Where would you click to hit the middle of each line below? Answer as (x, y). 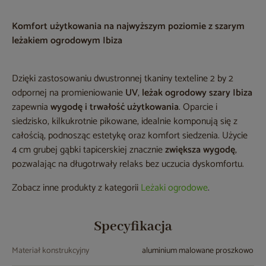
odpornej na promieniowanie (69, 93)
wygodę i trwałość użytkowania (115, 107)
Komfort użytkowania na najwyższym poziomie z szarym (128, 27)
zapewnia (31, 107)
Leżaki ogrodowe (174, 188)
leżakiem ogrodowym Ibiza (68, 41)
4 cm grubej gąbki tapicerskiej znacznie (88, 150)
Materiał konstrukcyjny (50, 251)
